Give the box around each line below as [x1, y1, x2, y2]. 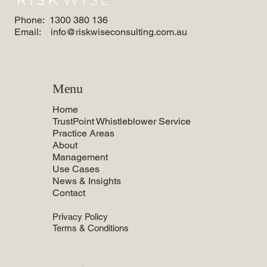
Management [52, 151, 108, 163]
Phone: [14, 14, 49, 26]
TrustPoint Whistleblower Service [52, 116, 191, 128]
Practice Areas [52, 128, 114, 139]
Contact [52, 187, 85, 199]
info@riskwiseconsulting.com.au [51, 26, 187, 38]
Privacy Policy [52, 212, 108, 222]
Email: [14, 26, 51, 38]
